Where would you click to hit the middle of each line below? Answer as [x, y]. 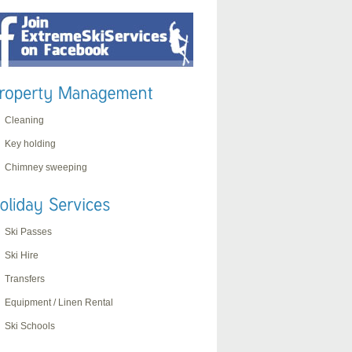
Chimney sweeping [46, 167]
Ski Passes [28, 231]
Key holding [30, 143]
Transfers [25, 279]
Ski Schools [30, 326]
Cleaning [24, 120]
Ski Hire [22, 255]
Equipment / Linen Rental [59, 302]
